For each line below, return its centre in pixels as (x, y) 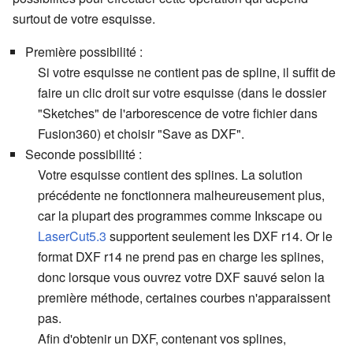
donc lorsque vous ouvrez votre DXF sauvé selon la (181, 277)
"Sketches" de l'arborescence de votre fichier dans (178, 113)
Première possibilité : (84, 52)
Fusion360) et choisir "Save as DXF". (141, 134)
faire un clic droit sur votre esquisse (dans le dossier (182, 93)
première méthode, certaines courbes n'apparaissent (184, 298)
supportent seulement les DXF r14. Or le (219, 236)
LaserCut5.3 (72, 236)
